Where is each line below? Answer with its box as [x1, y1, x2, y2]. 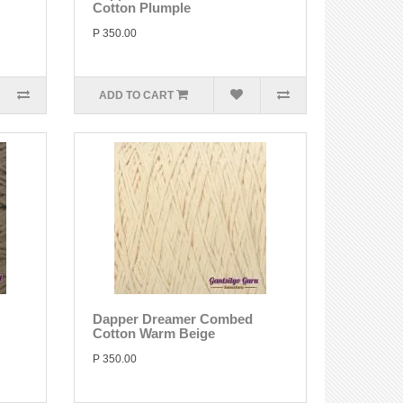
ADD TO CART [99, 89, 175, 102]
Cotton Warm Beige [92, 326, 215, 341]
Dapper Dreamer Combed [92, 311, 253, 327]
